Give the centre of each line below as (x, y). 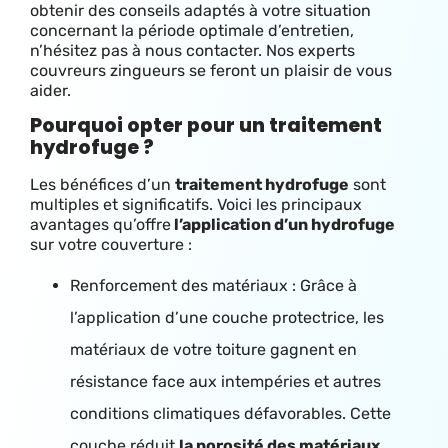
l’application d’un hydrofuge (283, 225)
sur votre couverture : (111, 245)
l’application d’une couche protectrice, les (227, 317)
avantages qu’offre (100, 225)
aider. (50, 90)
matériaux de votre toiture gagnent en (213, 349)
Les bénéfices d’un (102, 185)
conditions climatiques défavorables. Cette (230, 413)
